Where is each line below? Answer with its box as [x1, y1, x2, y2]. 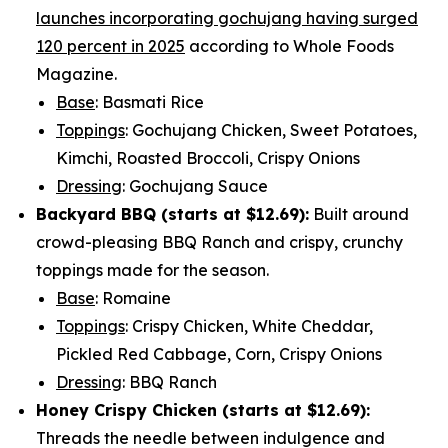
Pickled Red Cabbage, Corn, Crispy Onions [56, 344, 382, 365]
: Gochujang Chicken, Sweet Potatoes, [125, 120, 417, 141]
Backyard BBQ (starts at [36, 204, 246, 225]
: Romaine [95, 288, 171, 309]
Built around [309, 204, 409, 225]
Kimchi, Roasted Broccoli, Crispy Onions [56, 148, 360, 169]
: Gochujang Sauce [122, 176, 268, 197]
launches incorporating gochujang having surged [36, 8, 418, 29]
